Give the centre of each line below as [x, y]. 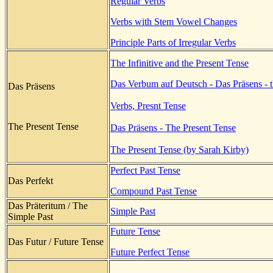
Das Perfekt [30, 180]
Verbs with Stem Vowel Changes [174, 21]
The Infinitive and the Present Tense [179, 63]
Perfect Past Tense [145, 170]
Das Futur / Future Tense [56, 241]
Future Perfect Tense [150, 252]
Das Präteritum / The [48, 205]
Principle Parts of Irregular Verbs [173, 42]
